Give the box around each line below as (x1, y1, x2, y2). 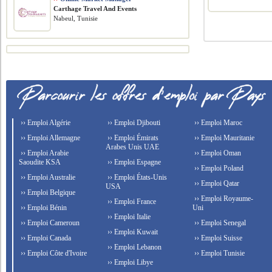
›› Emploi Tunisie (192, 249, 245, 258)
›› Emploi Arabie (19, 149, 69, 158)
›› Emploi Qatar (192, 179, 239, 188)
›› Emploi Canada (19, 234, 72, 243)
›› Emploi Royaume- (192, 194, 253, 203)
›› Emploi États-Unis (106, 173, 168, 182)
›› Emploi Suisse (192, 234, 242, 243)
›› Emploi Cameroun (19, 219, 80, 228)
